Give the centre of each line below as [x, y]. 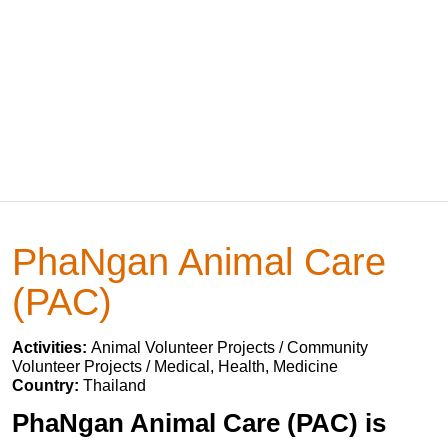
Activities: [51, 347]
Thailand [114, 385]
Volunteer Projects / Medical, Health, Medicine [175, 366]
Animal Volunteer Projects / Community [229, 347]
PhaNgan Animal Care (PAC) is [199, 423]
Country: [47, 385]
